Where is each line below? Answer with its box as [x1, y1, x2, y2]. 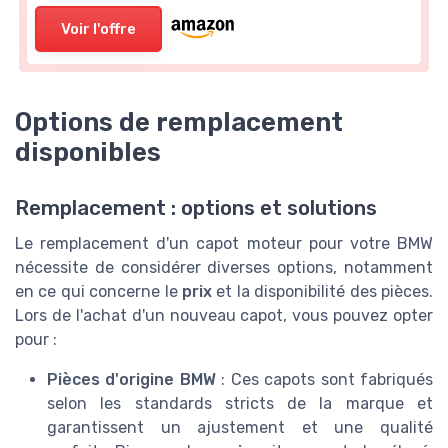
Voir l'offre [61, 19, 136, 38]
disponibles [15, 137, 161, 168]
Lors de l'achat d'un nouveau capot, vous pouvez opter [15, 306, 433, 326]
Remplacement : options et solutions [15, 196, 377, 221]
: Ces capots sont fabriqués [215, 370, 434, 390]
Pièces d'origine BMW [47, 370, 216, 390]
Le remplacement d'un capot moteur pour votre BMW [15, 234, 433, 254]
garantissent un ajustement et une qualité [47, 418, 433, 438]
